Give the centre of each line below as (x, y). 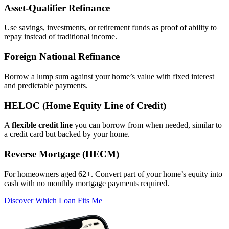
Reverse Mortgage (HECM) (62, 154)
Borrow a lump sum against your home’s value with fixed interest (109, 76)
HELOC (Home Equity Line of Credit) (85, 105)
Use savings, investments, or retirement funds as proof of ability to (110, 28)
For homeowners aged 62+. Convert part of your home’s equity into (113, 174)
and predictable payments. (46, 85)
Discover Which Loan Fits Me (53, 200)
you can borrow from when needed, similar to (147, 125)
